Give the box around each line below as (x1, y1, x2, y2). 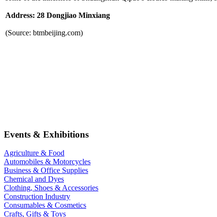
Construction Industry (4, 192, 70, 201)
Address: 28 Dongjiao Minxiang (5, 11, 110, 19)
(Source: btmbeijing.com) (5, 28, 83, 37)
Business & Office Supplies (4, 166, 88, 175)
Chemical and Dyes (4, 175, 64, 184)
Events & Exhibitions (4, 129, 89, 139)
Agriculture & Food (4, 149, 64, 157)
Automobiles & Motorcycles (4, 157, 91, 166)
